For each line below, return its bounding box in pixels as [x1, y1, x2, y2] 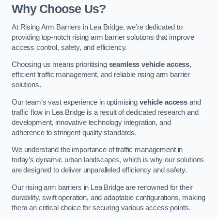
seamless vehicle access [108, 61, 190, 69]
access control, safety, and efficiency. [12, 43, 129, 51]
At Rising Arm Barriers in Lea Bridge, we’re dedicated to [12, 23, 183, 31]
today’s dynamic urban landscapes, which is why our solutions [12, 156, 204, 164]
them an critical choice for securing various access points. [12, 203, 191, 212]
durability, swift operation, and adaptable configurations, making [12, 193, 205, 201]
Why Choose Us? [12, 2, 106, 16]
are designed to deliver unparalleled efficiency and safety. [12, 166, 187, 174]
